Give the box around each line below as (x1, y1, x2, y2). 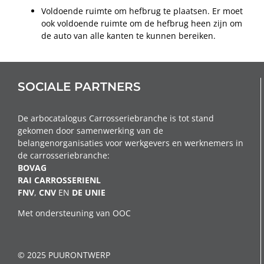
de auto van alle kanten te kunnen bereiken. (41, 29, 216, 41)
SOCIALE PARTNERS (18, 79, 141, 94)
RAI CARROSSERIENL (18, 174, 101, 186)
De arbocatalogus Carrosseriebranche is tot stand (18, 112, 214, 124)
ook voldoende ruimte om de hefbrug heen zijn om (41, 17, 242, 29)
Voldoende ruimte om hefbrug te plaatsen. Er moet (41, 5, 243, 16)
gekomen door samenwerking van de (18, 124, 163, 136)
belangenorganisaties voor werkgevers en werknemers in (18, 137, 243, 148)
